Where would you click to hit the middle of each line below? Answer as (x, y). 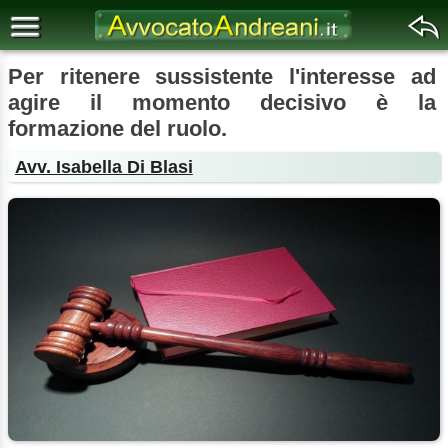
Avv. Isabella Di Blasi (103, 166)
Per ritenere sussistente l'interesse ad (222, 76)
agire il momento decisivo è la (222, 102)
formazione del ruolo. (117, 128)
